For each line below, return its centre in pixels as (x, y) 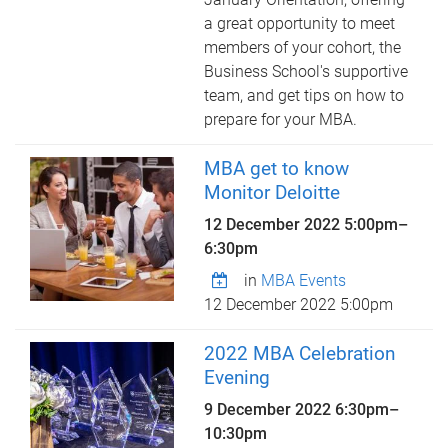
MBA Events (304, 280)
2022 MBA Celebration (300, 353)
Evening (237, 377)
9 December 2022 (270, 409)
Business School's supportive (306, 71)
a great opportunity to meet (300, 23)
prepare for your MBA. (281, 119)
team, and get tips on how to (304, 95)
